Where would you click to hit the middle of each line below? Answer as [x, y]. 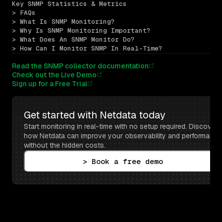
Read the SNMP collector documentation [80, 66]
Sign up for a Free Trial [50, 83]
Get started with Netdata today [95, 115]
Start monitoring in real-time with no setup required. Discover [121, 126]
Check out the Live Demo [54, 75]
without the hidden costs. [65, 145]
